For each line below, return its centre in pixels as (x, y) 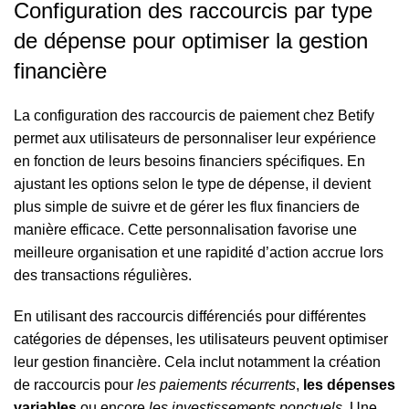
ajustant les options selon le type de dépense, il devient (192, 184)
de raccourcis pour (75, 385)
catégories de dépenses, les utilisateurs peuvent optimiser (201, 339)
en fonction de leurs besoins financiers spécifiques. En (189, 161)
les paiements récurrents (216, 385)
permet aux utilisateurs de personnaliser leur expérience (195, 138)
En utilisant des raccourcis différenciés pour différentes (190, 316)
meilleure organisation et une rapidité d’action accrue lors (199, 252)
